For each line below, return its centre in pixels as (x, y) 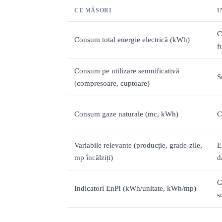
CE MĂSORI (93, 11)
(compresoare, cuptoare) (112, 83)
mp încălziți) (94, 158)
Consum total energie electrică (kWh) (132, 40)
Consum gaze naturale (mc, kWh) (126, 114)
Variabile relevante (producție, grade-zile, (138, 145)
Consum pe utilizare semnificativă (127, 71)
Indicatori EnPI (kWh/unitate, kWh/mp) (135, 189)
